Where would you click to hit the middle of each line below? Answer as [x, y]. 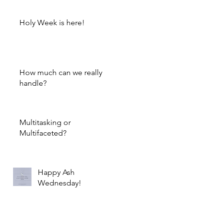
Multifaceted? [43, 133]
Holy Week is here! [52, 23]
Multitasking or [45, 122]
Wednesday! [60, 183]
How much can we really [61, 72]
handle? [33, 83]
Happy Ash [56, 172]
